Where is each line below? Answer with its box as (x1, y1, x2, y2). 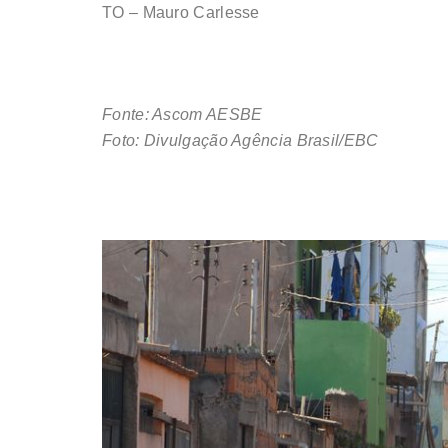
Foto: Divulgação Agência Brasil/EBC (102, 132, 379, 150)
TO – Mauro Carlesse (102, 4, 260, 22)
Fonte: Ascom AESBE (102, 106, 263, 124)
